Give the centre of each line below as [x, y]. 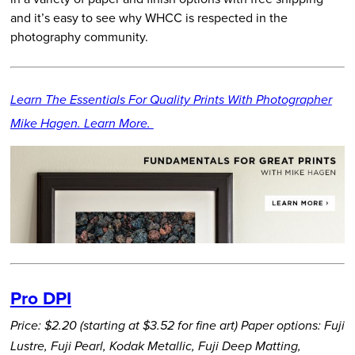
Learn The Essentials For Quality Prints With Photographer [171, 101]
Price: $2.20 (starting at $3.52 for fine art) [124, 326]
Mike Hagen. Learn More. [82, 124]
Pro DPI [40, 297]
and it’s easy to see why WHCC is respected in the [149, 17]
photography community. [79, 36]
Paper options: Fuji [292, 326]
